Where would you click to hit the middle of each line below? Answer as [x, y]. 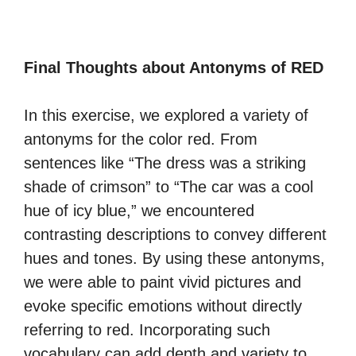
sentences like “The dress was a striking [165, 163]
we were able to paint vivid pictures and [163, 282]
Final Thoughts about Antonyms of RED [174, 68]
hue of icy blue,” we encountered [139, 211]
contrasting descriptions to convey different [175, 234]
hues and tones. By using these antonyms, [174, 258]
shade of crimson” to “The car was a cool [168, 187]
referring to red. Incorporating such [147, 330]
